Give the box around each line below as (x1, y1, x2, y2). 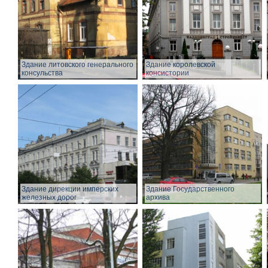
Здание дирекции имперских (22, 185, 118, 194)
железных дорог (22, 193, 77, 202)
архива (146, 193, 170, 202)
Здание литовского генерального (22, 60, 133, 69)
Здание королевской (146, 60, 215, 69)
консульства (22, 69, 63, 78)
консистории (146, 69, 189, 78)
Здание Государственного (146, 185, 234, 194)
